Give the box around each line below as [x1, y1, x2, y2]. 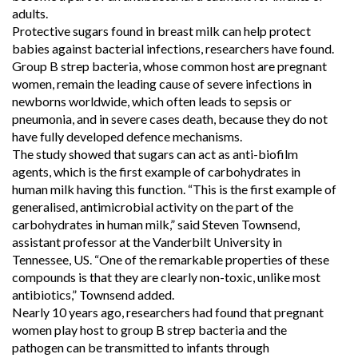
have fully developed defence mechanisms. [12, 128, 242, 144]
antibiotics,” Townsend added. [12, 286, 174, 302]
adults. [12, 5, 48, 21]
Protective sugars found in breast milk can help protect [12, 22, 311, 38]
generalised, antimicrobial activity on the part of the [12, 198, 293, 214]
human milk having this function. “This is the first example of [12, 181, 336, 197]
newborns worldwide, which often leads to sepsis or [12, 93, 292, 109]
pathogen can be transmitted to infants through [12, 339, 269, 355]
